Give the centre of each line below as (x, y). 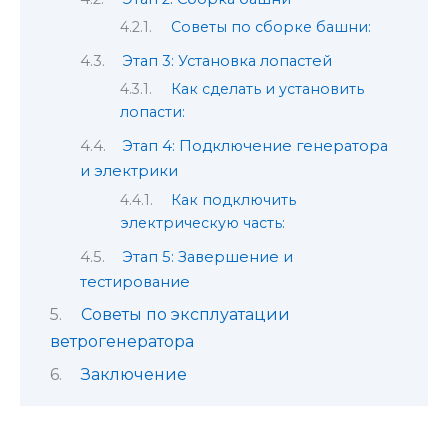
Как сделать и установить (268, 89)
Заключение (133, 375)
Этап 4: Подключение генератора (254, 146)
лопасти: (152, 112)
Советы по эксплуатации (185, 314)
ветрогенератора (122, 341)
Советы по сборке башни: (271, 27)
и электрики (129, 171)
